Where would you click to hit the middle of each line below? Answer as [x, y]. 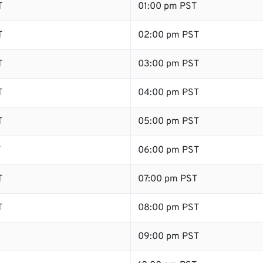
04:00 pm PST [168, 93]
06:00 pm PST [168, 150]
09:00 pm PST [168, 237]
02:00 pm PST [168, 35]
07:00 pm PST [168, 179]
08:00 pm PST [168, 208]
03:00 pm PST [168, 64]
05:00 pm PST [168, 122]
